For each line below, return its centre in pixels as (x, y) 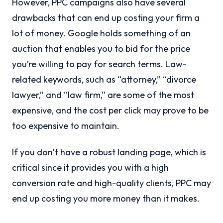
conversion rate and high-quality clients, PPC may (111, 183)
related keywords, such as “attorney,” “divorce (104, 79)
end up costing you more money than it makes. (106, 198)
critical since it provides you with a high (90, 167)
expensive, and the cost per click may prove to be (110, 110)
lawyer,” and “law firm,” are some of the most (103, 95)
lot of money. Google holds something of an (101, 33)
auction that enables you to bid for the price (101, 49)
